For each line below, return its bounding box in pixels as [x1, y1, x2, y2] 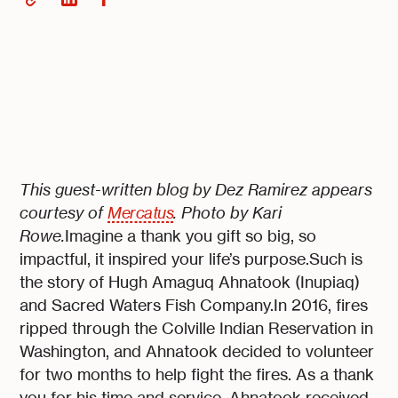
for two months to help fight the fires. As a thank [20, 365, 375, 385]
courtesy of [20, 203, 108, 223]
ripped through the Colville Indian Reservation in [20, 319, 374, 338]
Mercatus [107, 203, 174, 223]
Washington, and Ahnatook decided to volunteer [20, 342, 375, 362]
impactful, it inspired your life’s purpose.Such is [20, 250, 363, 269]
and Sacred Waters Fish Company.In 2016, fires [20, 296, 369, 315]
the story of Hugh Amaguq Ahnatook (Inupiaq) [20, 273, 361, 292]
